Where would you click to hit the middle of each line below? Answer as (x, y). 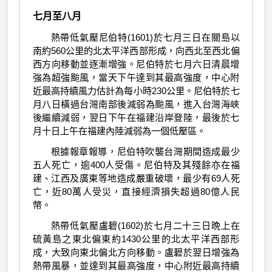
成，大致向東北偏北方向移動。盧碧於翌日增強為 (136, 253)
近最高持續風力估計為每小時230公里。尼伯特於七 (136, 90)
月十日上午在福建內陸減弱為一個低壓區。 (119, 131)
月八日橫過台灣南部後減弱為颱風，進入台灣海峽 (136, 104)
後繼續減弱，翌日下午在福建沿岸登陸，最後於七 (136, 117)
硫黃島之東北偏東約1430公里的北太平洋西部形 (136, 239)
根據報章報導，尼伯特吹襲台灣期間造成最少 (145, 152)
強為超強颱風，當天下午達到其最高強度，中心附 (136, 77)
